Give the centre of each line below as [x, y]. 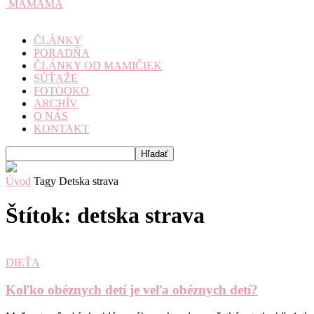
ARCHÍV [56, 103]
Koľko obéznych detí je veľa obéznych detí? [132, 289]
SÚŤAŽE [56, 78]
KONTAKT [61, 129]
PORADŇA [62, 53]
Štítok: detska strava [105, 216]
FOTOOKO [61, 91]
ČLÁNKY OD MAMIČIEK [98, 66]
